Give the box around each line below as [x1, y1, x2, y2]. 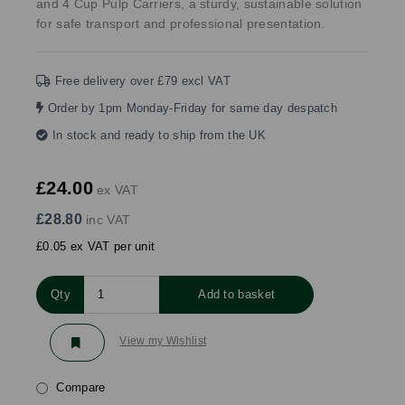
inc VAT [81, 212, 131, 227]
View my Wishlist [119, 334, 207, 348]
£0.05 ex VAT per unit [36, 239, 155, 253]
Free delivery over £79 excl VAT [51, 73, 231, 88]
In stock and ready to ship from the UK [48, 127, 267, 142]
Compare [52, 380, 106, 394]
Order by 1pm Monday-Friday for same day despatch [43, 100, 338, 115]
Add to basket [198, 287, 276, 301]
